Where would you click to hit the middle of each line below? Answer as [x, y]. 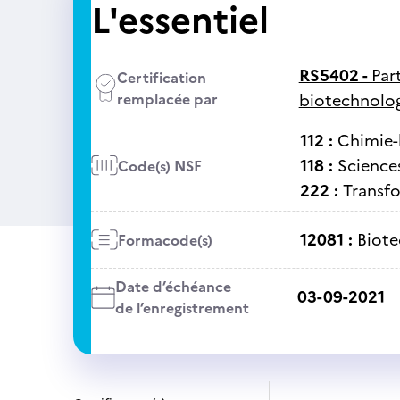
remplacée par [167, 99]
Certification [161, 78]
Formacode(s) [165, 240]
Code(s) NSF [159, 166]
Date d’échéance [173, 287]
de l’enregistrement [182, 308]
